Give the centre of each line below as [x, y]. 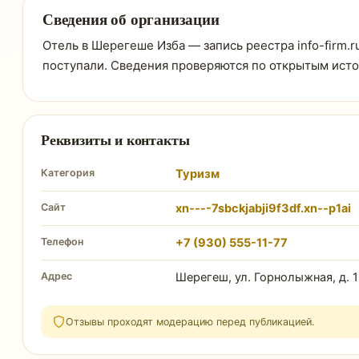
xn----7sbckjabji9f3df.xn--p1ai [263, 208]
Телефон [62, 242]
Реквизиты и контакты [115, 139]
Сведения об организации [131, 19]
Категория [68, 173]
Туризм [198, 174]
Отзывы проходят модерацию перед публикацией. [190, 322]
